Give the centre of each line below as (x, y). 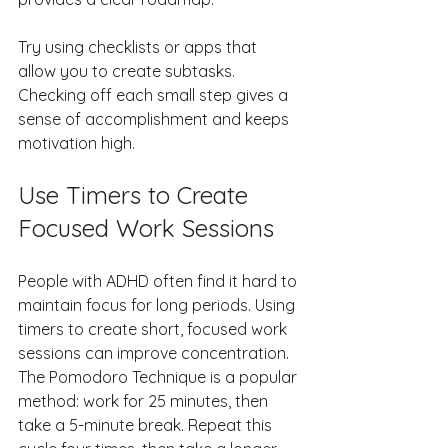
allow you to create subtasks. (128, 71)
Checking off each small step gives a (155, 95)
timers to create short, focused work (154, 329)
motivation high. (76, 143)
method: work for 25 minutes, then (145, 401)
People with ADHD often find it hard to (159, 281)
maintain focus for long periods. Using (158, 305)
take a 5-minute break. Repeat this (147, 425)
